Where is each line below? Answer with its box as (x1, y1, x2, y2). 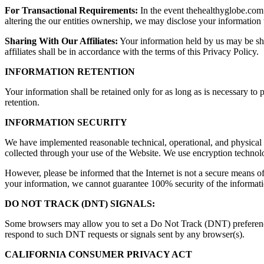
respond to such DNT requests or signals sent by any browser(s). (5, 229, 245, 239)
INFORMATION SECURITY (5, 117, 127, 127)
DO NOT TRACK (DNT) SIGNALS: (5, 198, 155, 209)
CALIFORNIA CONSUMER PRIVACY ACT (5, 249, 192, 259)
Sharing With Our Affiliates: (5, 35, 118, 46)
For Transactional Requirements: (5, 5, 138, 15)
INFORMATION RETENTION (5, 66, 135, 77)
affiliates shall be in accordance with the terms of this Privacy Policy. (5, 46, 261, 57)
